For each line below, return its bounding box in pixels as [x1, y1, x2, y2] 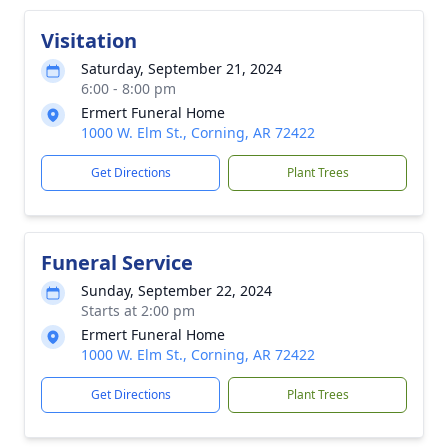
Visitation [41, 27, 137, 54]
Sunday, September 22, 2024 [81, 281, 272, 300]
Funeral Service [41, 249, 193, 276]
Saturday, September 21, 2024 [81, 59, 282, 78]
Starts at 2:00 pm [81, 301, 195, 320]
